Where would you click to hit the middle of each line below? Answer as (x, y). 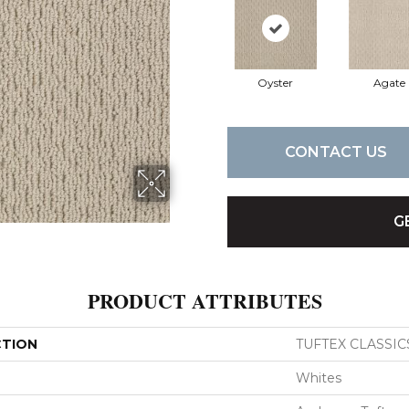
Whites (319, 378)
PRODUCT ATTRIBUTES (204, 300)
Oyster (275, 82)
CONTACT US (336, 152)
